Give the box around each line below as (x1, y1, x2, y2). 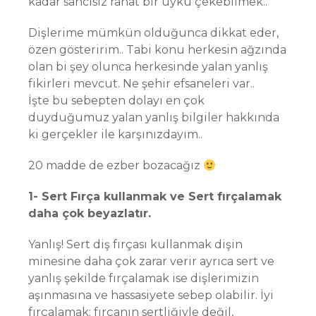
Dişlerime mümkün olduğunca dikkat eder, (28, 26, 279, 39)
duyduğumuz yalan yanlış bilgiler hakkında (28, 111, 279, 124)
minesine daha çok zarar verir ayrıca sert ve (28, 255, 274, 268)
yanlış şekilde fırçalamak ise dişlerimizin (28, 272, 259, 285)
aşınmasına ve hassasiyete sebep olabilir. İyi (28, 288, 274, 302)
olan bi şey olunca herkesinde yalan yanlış (28, 60, 268, 73)
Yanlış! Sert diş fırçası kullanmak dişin (28, 238, 243, 251)
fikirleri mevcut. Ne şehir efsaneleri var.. (28, 77, 255, 90)
